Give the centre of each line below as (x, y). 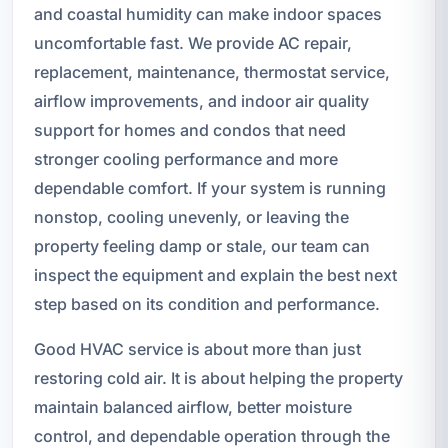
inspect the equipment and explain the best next (215, 274)
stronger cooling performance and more (185, 158)
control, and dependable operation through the (211, 435)
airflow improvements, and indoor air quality (201, 100)
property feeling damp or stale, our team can (201, 245)
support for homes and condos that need (189, 129)
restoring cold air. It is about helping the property (218, 377)
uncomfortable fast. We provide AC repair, (192, 42)
